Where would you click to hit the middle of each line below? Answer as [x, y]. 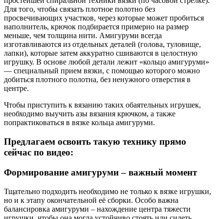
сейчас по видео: [39, 153]
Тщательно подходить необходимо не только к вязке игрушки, [108, 191]
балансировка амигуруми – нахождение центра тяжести [97, 209]
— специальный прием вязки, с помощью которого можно [102, 71]
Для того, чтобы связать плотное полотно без [79, 9]
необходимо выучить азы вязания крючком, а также [90, 114]
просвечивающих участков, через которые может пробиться [104, 18]
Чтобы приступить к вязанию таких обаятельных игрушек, [102, 105]
